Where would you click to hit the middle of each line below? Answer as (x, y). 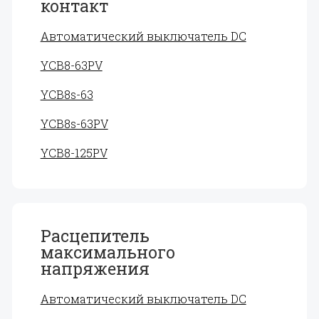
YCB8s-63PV (74, 124)
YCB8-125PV (74, 153)
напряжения (95, 268)
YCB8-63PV (71, 65)
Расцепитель (95, 236)
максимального (108, 252)
